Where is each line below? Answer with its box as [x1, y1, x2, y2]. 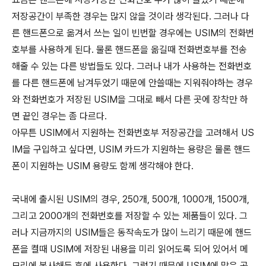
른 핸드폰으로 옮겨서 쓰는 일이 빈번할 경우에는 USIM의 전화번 [12, 27, 254, 39]
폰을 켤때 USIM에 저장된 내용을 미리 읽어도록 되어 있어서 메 [12, 243, 248, 255]
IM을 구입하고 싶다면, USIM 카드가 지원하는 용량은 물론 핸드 [12, 143, 251, 155]
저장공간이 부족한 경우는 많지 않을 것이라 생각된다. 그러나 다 [12, 10, 249, 22]
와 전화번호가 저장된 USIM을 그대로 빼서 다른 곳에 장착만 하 [12, 93, 248, 105]
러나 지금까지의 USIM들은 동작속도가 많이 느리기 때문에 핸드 [12, 226, 252, 238]
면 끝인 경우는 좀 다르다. [12, 110, 107, 122]
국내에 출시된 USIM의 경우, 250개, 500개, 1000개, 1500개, [12, 193, 249, 205]
